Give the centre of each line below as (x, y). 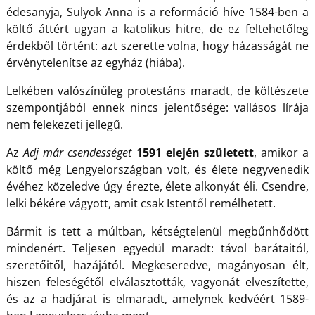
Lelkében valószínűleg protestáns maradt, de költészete (157, 90)
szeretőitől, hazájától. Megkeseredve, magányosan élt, (157, 265)
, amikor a (281, 152)
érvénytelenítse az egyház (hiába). (95, 62)
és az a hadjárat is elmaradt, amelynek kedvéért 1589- (157, 298)
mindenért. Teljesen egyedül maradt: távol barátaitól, (157, 248)
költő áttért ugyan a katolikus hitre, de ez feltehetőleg (157, 28)
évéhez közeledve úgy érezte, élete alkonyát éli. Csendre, (157, 186)
